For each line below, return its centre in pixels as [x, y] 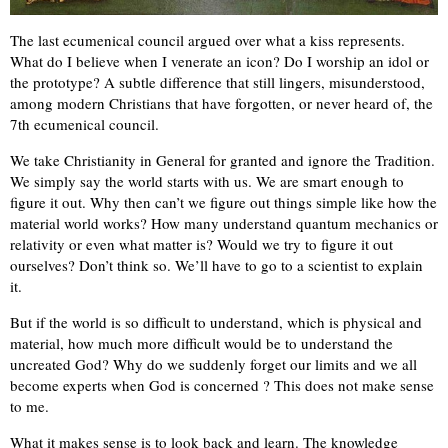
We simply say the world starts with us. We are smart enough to [207, 180]
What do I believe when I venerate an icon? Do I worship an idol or [219, 60]
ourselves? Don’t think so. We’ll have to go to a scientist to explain [216, 264]
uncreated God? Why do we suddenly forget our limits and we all [213, 363]
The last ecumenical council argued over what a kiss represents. [207, 39]
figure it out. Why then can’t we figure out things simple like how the [223, 201]
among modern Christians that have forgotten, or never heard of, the [221, 102]
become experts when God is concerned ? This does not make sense [222, 384]
